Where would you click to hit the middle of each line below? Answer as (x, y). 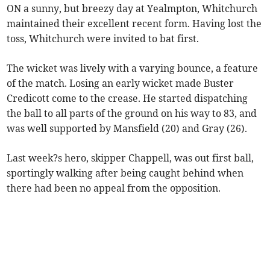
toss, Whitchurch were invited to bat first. (103, 39)
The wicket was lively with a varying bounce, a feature (133, 68)
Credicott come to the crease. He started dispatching (127, 98)
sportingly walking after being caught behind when (125, 173)
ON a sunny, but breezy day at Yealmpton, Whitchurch (132, 8)
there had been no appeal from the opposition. (114, 188)
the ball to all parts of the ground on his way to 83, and (132, 113)
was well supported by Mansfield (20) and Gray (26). (127, 128)
